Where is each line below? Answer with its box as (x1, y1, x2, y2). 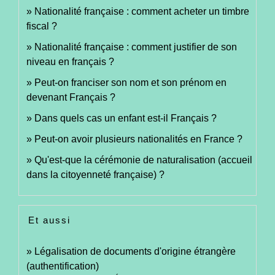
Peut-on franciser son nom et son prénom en (34, 77, 227, 88)
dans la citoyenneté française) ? (26, 169, 165, 180)
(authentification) (26, 260, 99, 271)
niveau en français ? (26, 56, 114, 67)
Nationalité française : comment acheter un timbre (34, 6, 249, 17)
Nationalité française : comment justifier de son (34, 41, 237, 52)
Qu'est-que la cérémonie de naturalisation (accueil (34, 154, 252, 165)
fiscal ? (26, 20, 57, 31)
